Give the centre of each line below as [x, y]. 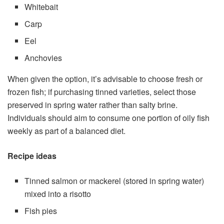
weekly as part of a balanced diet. [66, 131]
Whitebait [41, 7]
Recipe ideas [32, 156]
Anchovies [43, 58]
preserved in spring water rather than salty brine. [92, 105]
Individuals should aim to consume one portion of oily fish [108, 118]
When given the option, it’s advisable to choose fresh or [105, 79]
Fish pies [41, 211]
